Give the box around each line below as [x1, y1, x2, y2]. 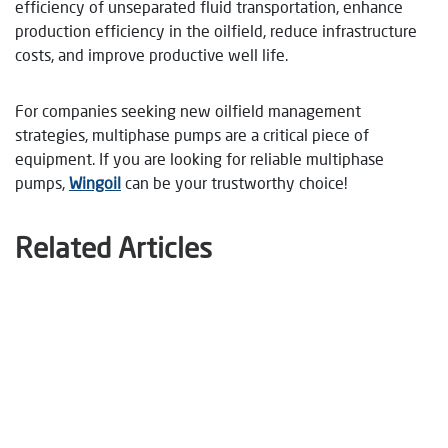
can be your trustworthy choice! [121, 172, 347, 192]
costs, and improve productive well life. [15, 44, 288, 64]
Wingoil [69, 172, 121, 192]
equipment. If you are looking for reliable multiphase [15, 148, 384, 168]
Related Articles [15, 230, 212, 264]
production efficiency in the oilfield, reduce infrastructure [15, 20, 417, 40]
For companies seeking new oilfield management [15, 100, 361, 120]
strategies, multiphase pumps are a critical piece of [15, 124, 369, 144]
